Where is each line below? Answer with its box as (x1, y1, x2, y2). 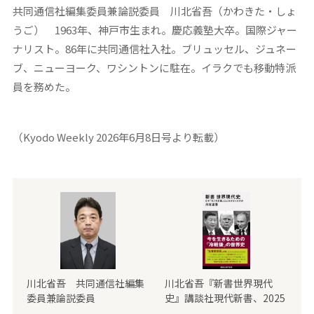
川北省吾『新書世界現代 (165, 276, 273, 291)
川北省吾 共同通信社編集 (26, 276, 144, 291)
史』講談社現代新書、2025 (165, 291, 286, 306)
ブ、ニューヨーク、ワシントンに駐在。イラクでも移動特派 (12, 60, 296, 76)
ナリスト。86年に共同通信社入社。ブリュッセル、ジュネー (12, 41, 296, 57)
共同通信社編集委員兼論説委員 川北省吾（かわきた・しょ (12, 4, 296, 19)
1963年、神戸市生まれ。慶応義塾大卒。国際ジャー (43, 22, 297, 38)
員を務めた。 (12, 79, 76, 95)
